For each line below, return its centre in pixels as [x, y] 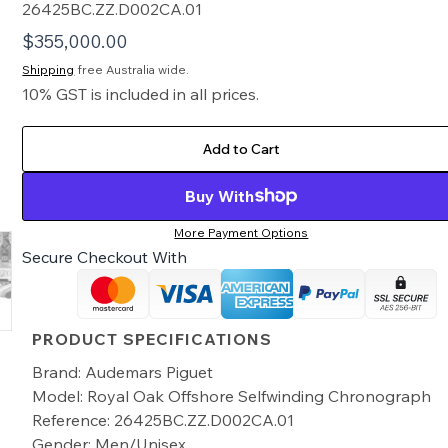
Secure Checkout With [105, 256]
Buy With [220, 195]
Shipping [48, 69]
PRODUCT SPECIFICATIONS [152, 338]
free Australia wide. [132, 69]
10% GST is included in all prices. [141, 93]
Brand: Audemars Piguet [123, 371]
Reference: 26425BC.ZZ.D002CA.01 [163, 419]
